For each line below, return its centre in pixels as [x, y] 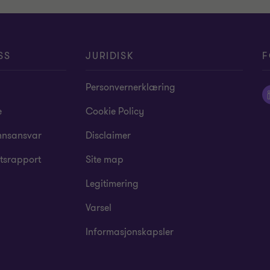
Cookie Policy [115, 111]
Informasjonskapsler [130, 232]
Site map [105, 160]
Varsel [99, 208]
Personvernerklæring [131, 87]
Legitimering [112, 184]
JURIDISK [110, 56]
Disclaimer [108, 136]
